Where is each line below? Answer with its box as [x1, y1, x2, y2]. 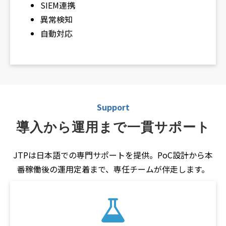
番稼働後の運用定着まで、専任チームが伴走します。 [17, 162, 209, 175]
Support [96, 100, 130, 113]
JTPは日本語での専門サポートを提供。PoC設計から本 [13, 148, 213, 161]
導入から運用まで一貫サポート [16, 119, 210, 135]
